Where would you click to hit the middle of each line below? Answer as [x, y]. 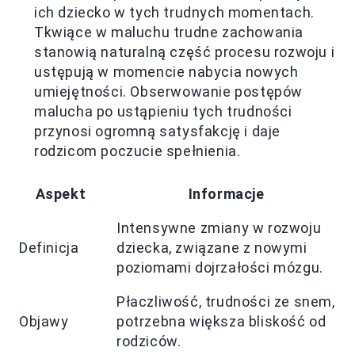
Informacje [226, 193]
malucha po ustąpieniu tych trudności [163, 111]
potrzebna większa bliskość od [221, 321]
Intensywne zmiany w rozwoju [219, 227]
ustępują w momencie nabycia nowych [166, 71]
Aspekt [61, 193]
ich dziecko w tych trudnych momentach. [174, 12]
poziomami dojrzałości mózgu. [220, 267]
